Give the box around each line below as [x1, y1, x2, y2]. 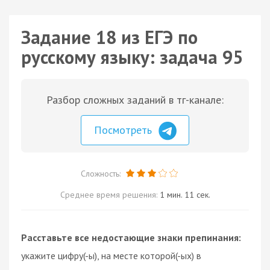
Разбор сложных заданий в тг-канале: [46, 93, 224, 107]
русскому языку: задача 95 [21, 45, 243, 69]
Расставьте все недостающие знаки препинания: [21, 231, 241, 243]
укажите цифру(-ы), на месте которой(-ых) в [21, 249, 201, 262]
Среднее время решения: [60, 189, 160, 200]
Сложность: [80, 168, 123, 179]
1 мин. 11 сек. [159, 189, 210, 200]
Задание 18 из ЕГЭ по [21, 25, 198, 49]
